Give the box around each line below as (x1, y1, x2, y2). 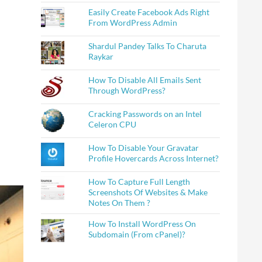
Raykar (88, 51, 114, 61)
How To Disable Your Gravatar (88, 143, 199, 153)
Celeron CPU (88, 119, 137, 129)
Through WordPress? (88, 85, 166, 95)
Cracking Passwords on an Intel (88, 109, 202, 119)
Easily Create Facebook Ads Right (88, 7, 210, 17)
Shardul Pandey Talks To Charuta (88, 41, 207, 51)
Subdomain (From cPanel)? (88, 229, 186, 239)
